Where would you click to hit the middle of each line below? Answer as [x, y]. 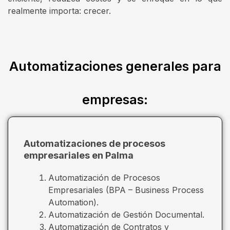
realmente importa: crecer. [59, 11]
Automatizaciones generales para [115, 66]
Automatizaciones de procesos [94, 143]
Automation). [73, 202]
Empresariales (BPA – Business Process [126, 190]
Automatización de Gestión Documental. [126, 214]
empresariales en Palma [79, 155]
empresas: [115, 99]
